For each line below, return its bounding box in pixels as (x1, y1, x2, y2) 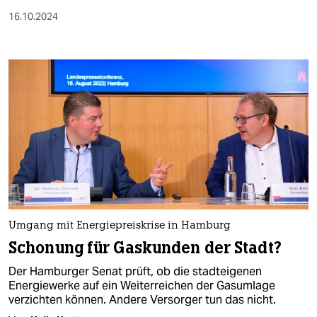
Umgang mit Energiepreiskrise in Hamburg (8, 221, 231, 232)
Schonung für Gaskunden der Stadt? (8, 238, 282, 259)
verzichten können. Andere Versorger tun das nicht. (8, 292, 276, 308)
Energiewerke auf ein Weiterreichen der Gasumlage (8, 278, 275, 294)
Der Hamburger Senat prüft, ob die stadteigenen (8, 264, 262, 279)
